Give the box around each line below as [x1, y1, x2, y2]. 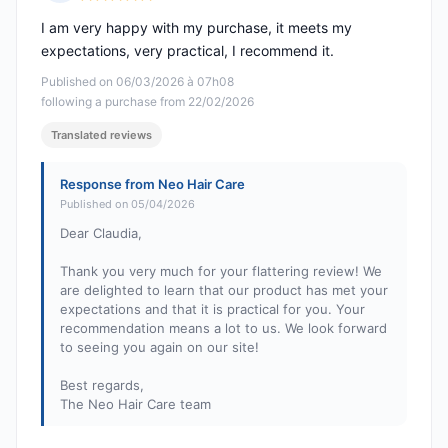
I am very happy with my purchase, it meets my [41, 19, 352, 37]
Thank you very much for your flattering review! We [60, 263, 382, 280]
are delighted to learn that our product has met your [60, 282, 388, 299]
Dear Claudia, [60, 225, 142, 242]
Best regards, [60, 377, 144, 394]
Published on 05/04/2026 [60, 197, 195, 212]
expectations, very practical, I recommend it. [41, 42, 334, 60]
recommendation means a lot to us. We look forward [60, 320, 387, 337]
